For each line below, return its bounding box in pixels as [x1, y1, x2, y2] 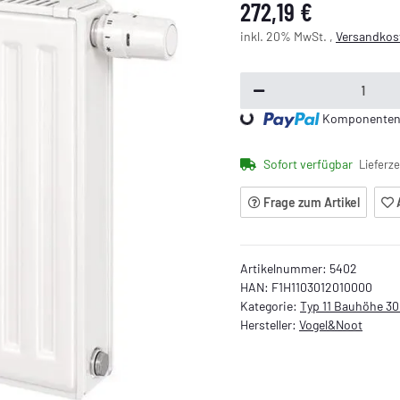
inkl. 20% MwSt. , [240, 28, 336, 44]
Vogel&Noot [299, 316, 362, 332]
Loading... [201, 84, 257, 124]
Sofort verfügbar [262, 156, 353, 172]
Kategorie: [240, 297, 300, 313]
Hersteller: [240, 316, 299, 332]
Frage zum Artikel [262, 195, 360, 211]
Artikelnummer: [240, 260, 329, 276]
